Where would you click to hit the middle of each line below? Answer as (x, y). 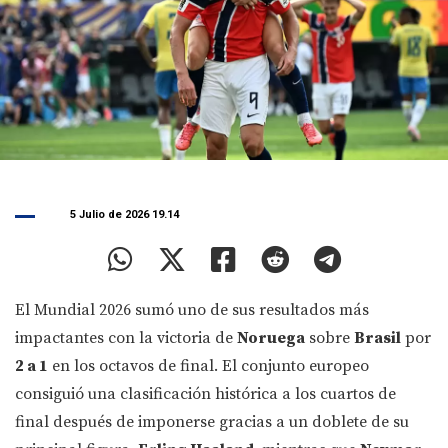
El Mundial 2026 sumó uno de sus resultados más (192, 310)
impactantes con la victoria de (126, 338)
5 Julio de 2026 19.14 (124, 215)
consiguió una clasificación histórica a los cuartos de (205, 394)
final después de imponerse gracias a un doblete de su (212, 422)
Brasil (377, 338)
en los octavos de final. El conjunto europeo (208, 366)
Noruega (271, 338)
